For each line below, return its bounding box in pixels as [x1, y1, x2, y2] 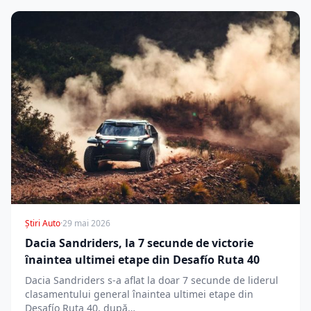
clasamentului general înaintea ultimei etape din [25, 287, 253, 301]
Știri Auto [25, 217, 60, 229]
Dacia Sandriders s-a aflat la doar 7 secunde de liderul [25, 273, 278, 287]
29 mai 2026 [62, 217, 110, 229]
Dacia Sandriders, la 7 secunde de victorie [25, 235, 253, 251]
